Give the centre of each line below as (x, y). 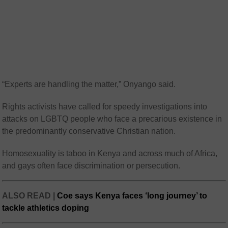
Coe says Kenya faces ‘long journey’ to (132, 196)
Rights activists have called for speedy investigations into (105, 107)
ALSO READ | (30, 196)
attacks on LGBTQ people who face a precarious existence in (112, 119)
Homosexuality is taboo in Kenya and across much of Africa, (110, 154)
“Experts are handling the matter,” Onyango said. (89, 84)
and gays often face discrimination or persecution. (91, 166)
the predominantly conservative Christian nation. (89, 131)
